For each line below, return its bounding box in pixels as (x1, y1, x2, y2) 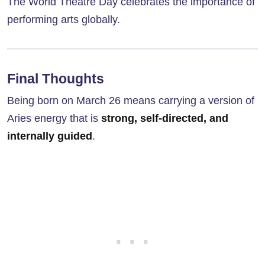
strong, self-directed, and (101, 112, 228, 125)
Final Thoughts (7, 71, 104, 87)
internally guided (7, 130, 92, 143)
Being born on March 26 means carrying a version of (7, 95, 254, 107)
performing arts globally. (7, 14, 120, 26)
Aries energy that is (7, 112, 101, 125)
